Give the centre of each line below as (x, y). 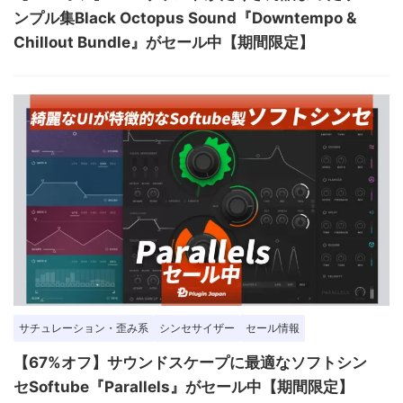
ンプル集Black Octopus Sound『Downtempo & (185, 18)
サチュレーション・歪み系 (84, 328)
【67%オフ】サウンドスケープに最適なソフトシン (190, 363)
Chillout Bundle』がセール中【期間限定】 (164, 43)
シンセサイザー (197, 328)
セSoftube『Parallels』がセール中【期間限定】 (184, 387)
